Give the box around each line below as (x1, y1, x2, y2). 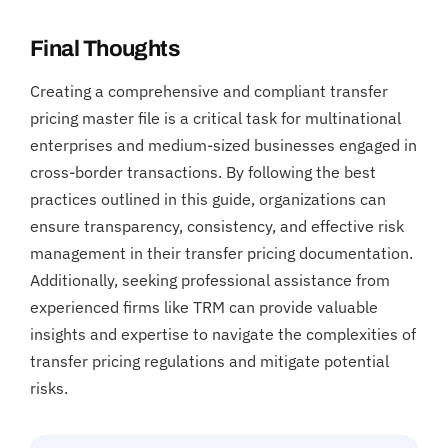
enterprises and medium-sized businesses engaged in (30, 134, 417, 155)
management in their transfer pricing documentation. (30, 242, 413, 263)
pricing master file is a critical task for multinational (30, 107, 401, 128)
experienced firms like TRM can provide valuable (30, 296, 378, 317)
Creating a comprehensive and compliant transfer (30, 80, 388, 101)
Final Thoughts (30, 36, 180, 61)
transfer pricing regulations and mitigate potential (30, 350, 389, 371)
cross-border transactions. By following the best (30, 161, 376, 182)
